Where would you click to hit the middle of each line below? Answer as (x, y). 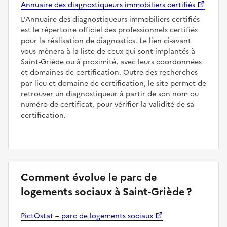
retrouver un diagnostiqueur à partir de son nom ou (110, 94)
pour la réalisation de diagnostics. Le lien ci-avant (106, 41)
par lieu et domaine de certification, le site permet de (113, 83)
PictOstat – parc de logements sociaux (87, 216)
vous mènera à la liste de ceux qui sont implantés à (108, 51)
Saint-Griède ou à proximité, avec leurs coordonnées (111, 62)
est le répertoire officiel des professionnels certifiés (109, 30)
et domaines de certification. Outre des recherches (109, 72)
